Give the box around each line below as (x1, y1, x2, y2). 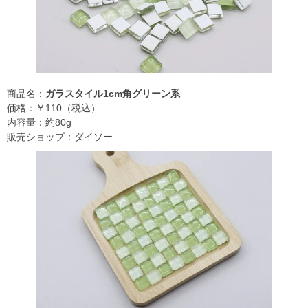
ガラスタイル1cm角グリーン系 (45, 88, 180, 100)
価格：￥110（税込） (7, 102, 100, 114)
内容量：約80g (7, 117, 71, 129)
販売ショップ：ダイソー (7, 131, 113, 143)
